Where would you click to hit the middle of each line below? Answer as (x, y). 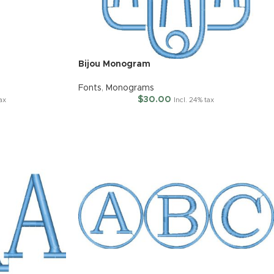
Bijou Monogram (114, 65)
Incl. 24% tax (194, 100)
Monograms (130, 88)
